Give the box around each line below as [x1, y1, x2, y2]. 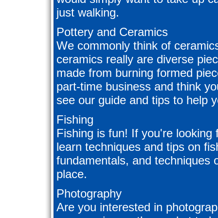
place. [56, 167, 87, 181]
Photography [56, 187, 122, 200]
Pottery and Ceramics [56, 25, 168, 39]
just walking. [56, 6, 119, 19]
